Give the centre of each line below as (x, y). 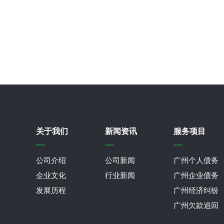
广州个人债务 (196, 160)
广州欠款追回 (196, 205)
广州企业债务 (196, 175)
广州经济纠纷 (196, 190)
